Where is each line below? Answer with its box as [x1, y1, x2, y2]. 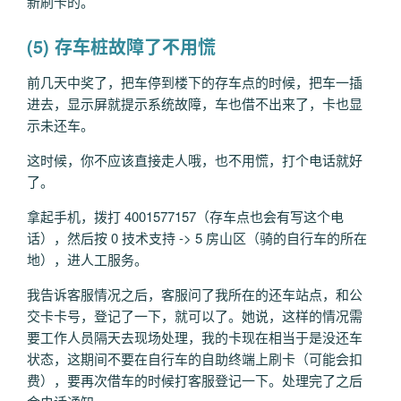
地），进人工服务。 [27, 250, 148, 269]
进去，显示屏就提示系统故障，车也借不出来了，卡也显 [27, 94, 363, 113]
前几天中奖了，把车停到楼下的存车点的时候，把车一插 [27, 73, 363, 91]
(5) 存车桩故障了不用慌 [27, 33, 216, 59]
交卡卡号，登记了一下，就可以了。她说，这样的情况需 [27, 306, 363, 325]
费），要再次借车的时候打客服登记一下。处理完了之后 [27, 371, 363, 389]
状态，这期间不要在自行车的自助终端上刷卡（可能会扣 [27, 349, 363, 368]
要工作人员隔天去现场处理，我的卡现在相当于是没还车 [27, 328, 363, 346]
